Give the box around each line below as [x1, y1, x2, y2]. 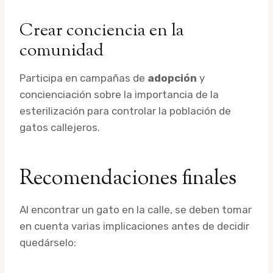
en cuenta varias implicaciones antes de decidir [19, 219, 249, 232]
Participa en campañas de [19, 71, 147, 84]
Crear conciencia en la [19, 18, 184, 43]
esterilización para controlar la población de [19, 104, 231, 117]
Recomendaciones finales [19, 163, 236, 194]
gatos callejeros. [19, 121, 100, 133]
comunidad [19, 38, 104, 63]
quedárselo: [19, 236, 76, 249]
